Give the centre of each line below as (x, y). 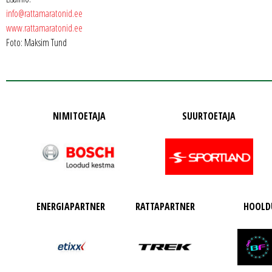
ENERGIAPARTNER (71, 206)
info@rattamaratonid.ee (44, 13)
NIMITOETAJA (79, 116)
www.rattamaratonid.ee (44, 28)
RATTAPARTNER (165, 206)
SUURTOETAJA (209, 116)
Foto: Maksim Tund (36, 42)
